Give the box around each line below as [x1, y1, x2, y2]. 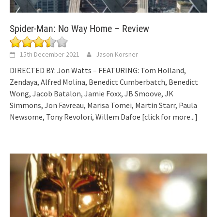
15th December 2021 [20, 49, 79, 59]
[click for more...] [142, 111, 198, 122]
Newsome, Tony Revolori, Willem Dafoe [10, 111, 142, 122]
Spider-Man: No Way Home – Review [10, 22, 149, 34]
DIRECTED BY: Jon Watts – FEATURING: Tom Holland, [10, 65, 186, 75]
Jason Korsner [96, 49, 138, 59]
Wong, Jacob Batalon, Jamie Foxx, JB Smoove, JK [10, 88, 173, 98]
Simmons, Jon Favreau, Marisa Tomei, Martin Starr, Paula [10, 100, 197, 110]
